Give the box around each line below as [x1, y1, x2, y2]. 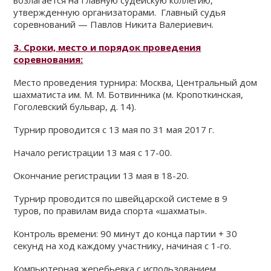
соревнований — [13, 18, 91, 30]
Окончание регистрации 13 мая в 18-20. [13, 169, 189, 181]
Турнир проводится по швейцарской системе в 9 [13, 192, 228, 204]
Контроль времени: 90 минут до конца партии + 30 [13, 227, 238, 240]
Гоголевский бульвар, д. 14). [13, 100, 137, 113]
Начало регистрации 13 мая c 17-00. [13, 146, 172, 158]
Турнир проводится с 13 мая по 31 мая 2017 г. [13, 123, 215, 135]
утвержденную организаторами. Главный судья [13, 6, 226, 18]
